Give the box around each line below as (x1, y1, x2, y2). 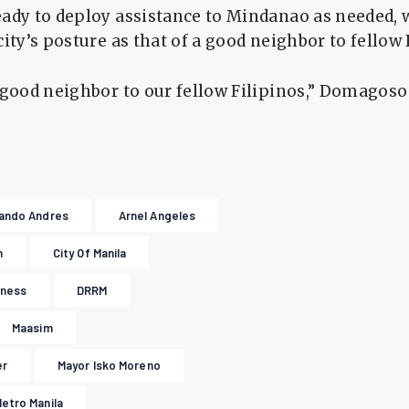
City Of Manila (52, 245, 127, 260)
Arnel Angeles (118, 207, 196, 223)
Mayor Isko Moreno (58, 357, 161, 372)
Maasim (12, 320, 53, 335)
